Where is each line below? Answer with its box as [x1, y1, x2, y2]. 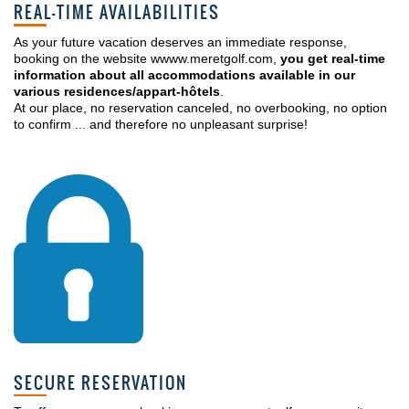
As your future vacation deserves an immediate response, [14, 34, 347, 49]
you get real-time [280, 50, 385, 66]
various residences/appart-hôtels [14, 83, 220, 99]
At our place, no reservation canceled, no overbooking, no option [14, 100, 387, 115]
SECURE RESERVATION [14, 370, 187, 395]
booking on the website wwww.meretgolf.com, [14, 50, 280, 66]
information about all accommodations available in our [14, 67, 355, 82]
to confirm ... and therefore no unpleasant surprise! [14, 116, 308, 131]
